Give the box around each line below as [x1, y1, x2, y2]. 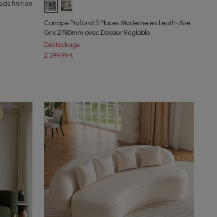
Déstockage [44, 40, 80, 49]
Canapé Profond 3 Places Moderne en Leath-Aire [44, 18, 191, 27]
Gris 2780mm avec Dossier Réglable [44, 28, 151, 37]
